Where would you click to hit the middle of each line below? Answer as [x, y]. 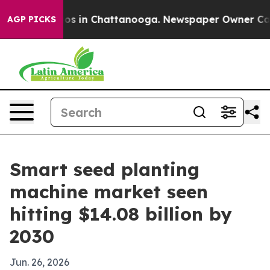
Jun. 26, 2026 [39, 262]
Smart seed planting [105, 169]
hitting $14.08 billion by [121, 214]
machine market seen [109, 192]
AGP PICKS [32, 19]
